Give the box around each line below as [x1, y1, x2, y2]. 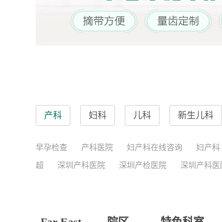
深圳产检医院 [119, 161, 166, 169]
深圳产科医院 [57, 161, 105, 169]
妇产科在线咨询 [127, 143, 182, 152]
